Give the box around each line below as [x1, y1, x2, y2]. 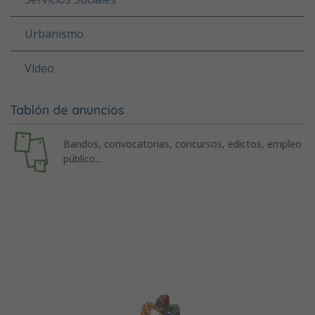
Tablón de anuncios [11, 101, 124, 117]
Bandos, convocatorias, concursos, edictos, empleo [63, 137, 302, 151]
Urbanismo [25, 25, 84, 41]
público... [63, 152, 102, 166]
